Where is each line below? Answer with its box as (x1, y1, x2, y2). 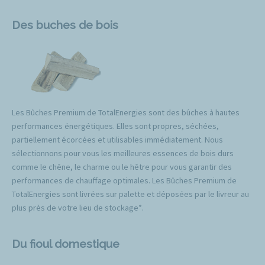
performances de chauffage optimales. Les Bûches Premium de (12, 175, 237, 186)
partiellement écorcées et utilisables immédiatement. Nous (12, 134, 223, 146)
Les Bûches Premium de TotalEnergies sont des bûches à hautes (12, 107, 240, 118)
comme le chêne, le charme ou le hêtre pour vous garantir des (12, 161, 232, 173)
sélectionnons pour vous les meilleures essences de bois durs (12, 148, 234, 159)
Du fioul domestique (12, 237, 119, 251)
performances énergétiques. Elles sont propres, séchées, (12, 121, 219, 132)
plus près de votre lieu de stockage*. (12, 202, 144, 214)
